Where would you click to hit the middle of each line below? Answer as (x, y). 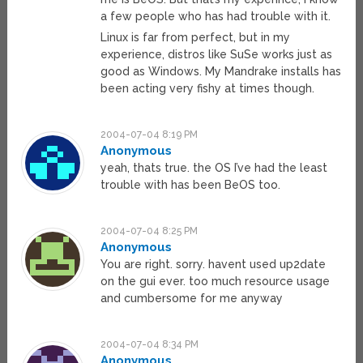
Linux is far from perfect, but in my (196, 38)
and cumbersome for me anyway (192, 299)
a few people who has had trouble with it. (216, 17)
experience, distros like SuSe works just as (217, 55)
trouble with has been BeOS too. (191, 185)
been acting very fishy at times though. (208, 89)
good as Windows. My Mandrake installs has (221, 72)
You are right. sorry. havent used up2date (214, 265)
